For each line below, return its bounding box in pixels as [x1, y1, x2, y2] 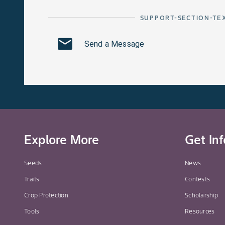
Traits [24, 175, 40, 183]
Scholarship [185, 191, 218, 199]
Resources [185, 207, 215, 215]
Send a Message [84, 39, 145, 49]
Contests [185, 175, 210, 183]
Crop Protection [24, 191, 68, 199]
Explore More [24, 132, 99, 148]
